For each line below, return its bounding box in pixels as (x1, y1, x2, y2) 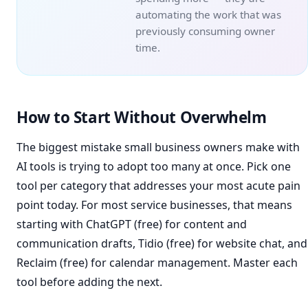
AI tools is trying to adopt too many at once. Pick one (16, 159, 291, 174)
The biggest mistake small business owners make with (16, 140, 300, 155)
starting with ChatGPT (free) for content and (16, 217, 247, 232)
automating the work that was (135, 8, 281, 21)
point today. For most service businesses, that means (16, 197, 292, 212)
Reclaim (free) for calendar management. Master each (16, 255, 298, 270)
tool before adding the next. (16, 274, 162, 289)
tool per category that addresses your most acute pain (16, 178, 300, 193)
